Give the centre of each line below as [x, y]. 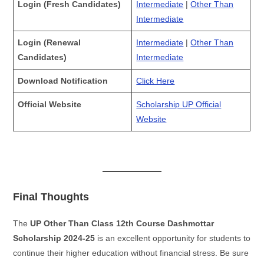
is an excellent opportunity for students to [173, 238]
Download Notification [63, 80]
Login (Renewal [49, 42]
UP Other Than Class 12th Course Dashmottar [122, 224]
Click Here [156, 80]
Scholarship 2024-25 [54, 238]
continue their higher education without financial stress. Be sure [131, 253]
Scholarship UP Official [179, 104]
